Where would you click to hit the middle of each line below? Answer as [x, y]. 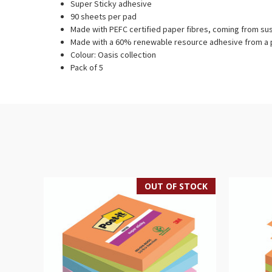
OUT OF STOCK [176, 186]
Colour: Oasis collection [114, 54]
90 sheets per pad [104, 16]
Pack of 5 [87, 67]
